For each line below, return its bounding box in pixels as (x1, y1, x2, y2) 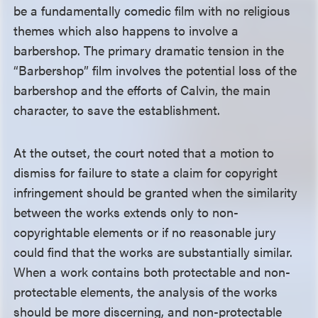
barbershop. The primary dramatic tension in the (13, 41, 285, 59)
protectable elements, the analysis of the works (13, 283, 278, 300)
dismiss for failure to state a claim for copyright (13, 163, 278, 181)
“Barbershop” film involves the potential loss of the (13, 61, 297, 79)
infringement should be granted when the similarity (13, 183, 298, 201)
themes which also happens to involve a (13, 21, 239, 39)
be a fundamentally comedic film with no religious (13, 1, 291, 19)
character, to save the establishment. (13, 101, 221, 119)
